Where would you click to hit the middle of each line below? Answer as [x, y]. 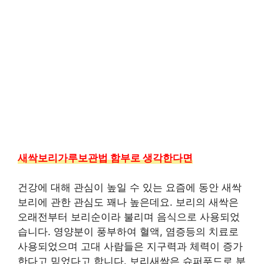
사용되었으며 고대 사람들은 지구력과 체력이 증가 [130, 246]
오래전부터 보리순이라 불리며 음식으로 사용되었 [129, 217]
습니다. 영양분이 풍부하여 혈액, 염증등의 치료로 [128, 232]
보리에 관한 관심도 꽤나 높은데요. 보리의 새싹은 [128, 202]
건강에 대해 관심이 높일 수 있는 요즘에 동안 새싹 [130, 187]
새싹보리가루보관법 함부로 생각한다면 [105, 158]
